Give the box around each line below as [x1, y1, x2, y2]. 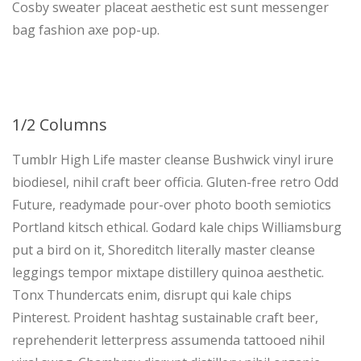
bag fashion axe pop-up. [12, 21, 160, 39]
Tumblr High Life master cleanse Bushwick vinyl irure [12, 151, 334, 168]
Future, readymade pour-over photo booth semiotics [12, 196, 331, 214]
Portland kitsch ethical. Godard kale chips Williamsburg [12, 218, 342, 236]
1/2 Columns [12, 114, 107, 135]
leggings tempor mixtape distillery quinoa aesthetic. [12, 263, 324, 281]
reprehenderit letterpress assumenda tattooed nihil [12, 331, 325, 349]
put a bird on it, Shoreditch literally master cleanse [12, 241, 315, 259]
